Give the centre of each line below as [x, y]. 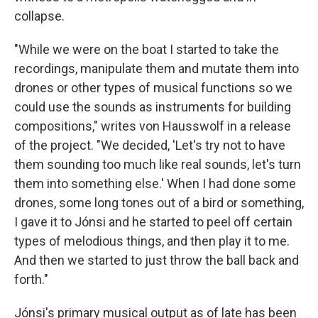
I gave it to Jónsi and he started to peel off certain [153, 221]
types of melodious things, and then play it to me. [152, 241]
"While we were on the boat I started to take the [147, 49]
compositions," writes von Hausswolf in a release [153, 126]
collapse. [39, 16]
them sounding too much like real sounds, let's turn [158, 164]
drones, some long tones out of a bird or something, [159, 202]
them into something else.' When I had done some [155, 183]
